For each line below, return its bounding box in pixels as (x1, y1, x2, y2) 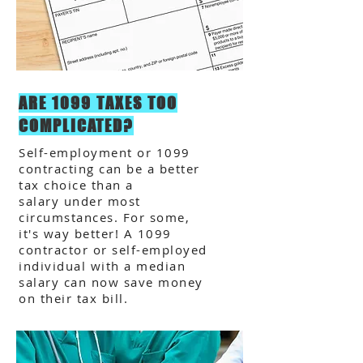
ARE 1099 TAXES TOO (19, 93, 177, 113)
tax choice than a (19, 177, 134, 193)
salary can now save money (19, 274, 203, 290)
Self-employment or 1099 (19, 144, 190, 160)
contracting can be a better (19, 160, 200, 177)
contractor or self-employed (19, 241, 207, 258)
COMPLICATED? (19, 116, 134, 135)
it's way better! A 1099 (19, 225, 172, 241)
